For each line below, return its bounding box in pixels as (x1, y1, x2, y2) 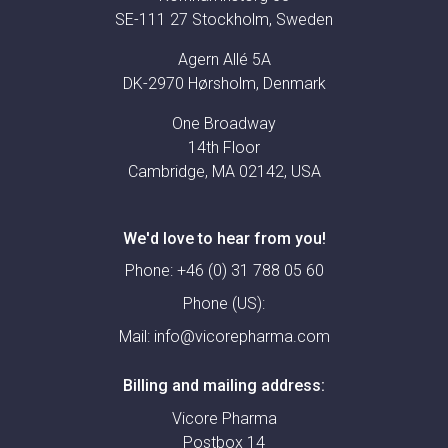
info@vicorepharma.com (153, 327, 330, 347)
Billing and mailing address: (123, 376, 325, 396)
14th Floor (188, 138, 260, 158)
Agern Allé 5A (177, 50, 271, 70)
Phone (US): (183, 294, 265, 314)
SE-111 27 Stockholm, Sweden (115, 10, 333, 30)
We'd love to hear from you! (122, 229, 326, 249)
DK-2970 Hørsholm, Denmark (122, 74, 326, 94)
